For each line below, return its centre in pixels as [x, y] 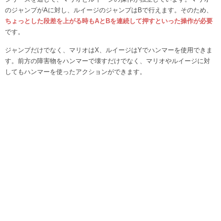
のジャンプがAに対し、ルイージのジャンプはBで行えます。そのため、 [109, 10]
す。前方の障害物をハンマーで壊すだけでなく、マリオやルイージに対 [108, 61]
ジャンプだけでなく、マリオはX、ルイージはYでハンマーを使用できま [109, 50]
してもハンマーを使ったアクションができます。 [75, 72]
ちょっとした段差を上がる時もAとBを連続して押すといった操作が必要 [109, 21]
